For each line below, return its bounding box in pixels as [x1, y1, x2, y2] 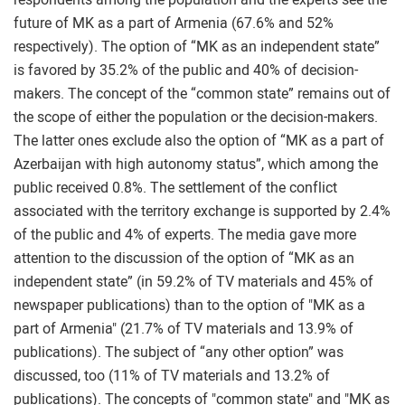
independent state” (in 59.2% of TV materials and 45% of [14, 273, 373, 290]
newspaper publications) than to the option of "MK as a [14, 297, 365, 314]
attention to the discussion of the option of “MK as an [14, 250, 354, 267]
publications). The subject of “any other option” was [14, 344, 344, 361]
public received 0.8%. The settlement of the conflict [14, 179, 337, 196]
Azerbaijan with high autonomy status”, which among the [14, 155, 378, 173]
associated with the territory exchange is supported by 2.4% [14, 202, 391, 220]
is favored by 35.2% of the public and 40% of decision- [14, 61, 358, 79]
